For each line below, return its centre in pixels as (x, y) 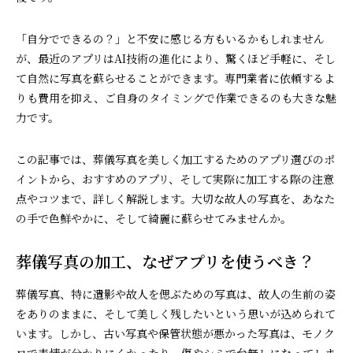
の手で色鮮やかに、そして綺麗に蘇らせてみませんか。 (154, 218)
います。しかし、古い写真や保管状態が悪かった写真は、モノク (175, 333)
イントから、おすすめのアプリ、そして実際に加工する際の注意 (175, 178)
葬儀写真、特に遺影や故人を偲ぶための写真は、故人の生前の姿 (176, 294)
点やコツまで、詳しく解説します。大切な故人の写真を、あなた (175, 198)
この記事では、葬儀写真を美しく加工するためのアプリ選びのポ (175, 159)
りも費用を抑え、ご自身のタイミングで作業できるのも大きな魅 (176, 97)
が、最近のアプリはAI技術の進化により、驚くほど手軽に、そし (176, 58)
